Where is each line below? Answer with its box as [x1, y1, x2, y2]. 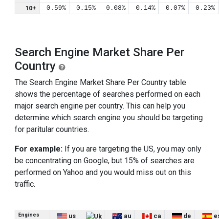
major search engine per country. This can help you [15, 101, 185, 110]
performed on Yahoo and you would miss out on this [15, 168, 191, 177]
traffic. [15, 179, 35, 189]
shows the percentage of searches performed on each [15, 89, 200, 99]
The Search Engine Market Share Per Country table [15, 78, 186, 87]
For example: [15, 144, 63, 153]
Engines [18, 212, 39, 218]
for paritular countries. [15, 125, 89, 134]
